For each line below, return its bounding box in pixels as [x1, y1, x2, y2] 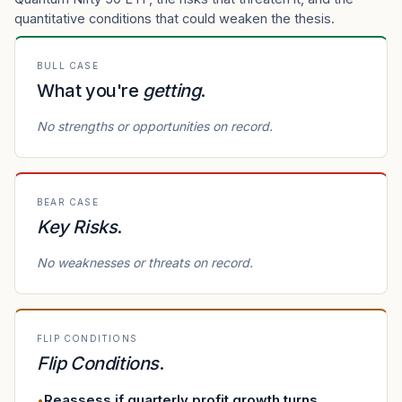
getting [143, 80, 201, 101]
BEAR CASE [37, 197, 99, 207]
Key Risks [37, 216, 118, 238]
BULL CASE [37, 60, 99, 71]
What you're [37, 80, 139, 101]
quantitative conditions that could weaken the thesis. [14, 11, 335, 26]
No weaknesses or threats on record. [37, 255, 253, 270]
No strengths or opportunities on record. [37, 118, 273, 134]
